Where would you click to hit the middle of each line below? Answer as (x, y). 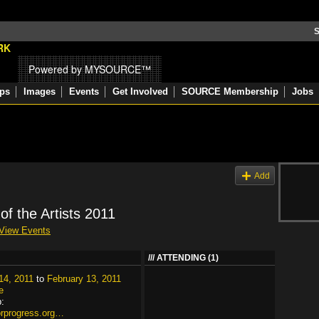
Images (40, 91)
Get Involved (140, 91)
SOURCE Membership (230, 91)
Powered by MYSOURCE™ (90, 69)
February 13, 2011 (84, 279)
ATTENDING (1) (188, 258)
